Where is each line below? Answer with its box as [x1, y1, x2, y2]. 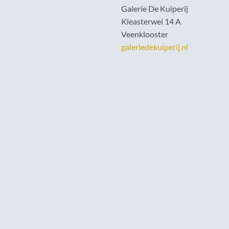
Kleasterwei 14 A [121, 16, 181, 27]
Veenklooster [121, 29, 168, 39]
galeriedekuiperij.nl [121, 42, 188, 52]
